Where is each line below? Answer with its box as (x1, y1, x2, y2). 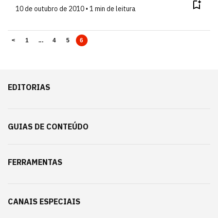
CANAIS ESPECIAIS (8, 197, 80, 206)
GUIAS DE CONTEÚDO (8, 122, 89, 131)
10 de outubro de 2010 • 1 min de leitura (16, 4, 136, 13)
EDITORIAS (8, 82, 50, 92)
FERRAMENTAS (8, 157, 62, 167)
